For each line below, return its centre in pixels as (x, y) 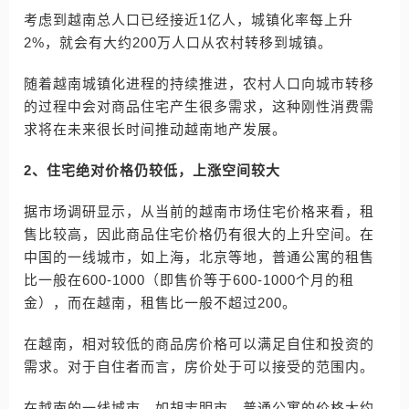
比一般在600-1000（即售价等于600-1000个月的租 (189, 280)
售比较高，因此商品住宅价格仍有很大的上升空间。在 (199, 234)
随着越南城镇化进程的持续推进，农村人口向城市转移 (199, 84)
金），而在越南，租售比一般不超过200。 (160, 303)
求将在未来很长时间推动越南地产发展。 (155, 129)
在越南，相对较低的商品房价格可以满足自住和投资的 (199, 344)
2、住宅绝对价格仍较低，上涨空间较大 (152, 170)
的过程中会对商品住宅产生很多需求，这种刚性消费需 (199, 106)
